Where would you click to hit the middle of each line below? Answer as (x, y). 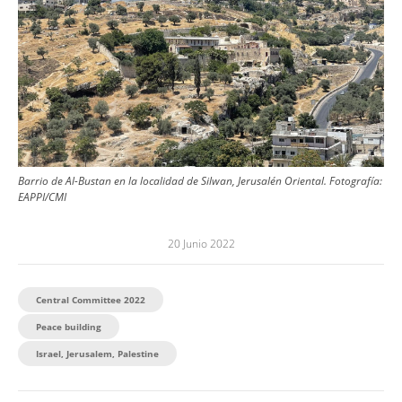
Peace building (69, 326)
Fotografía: (356, 180)
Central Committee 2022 (91, 299)
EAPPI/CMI (42, 197)
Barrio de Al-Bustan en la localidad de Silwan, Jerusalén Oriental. (172, 180)
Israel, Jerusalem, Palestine (97, 353)
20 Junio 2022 (201, 243)
